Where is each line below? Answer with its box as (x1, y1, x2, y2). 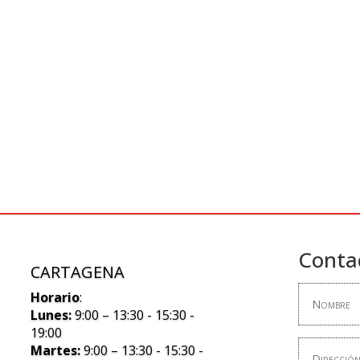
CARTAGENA (31, 261, 125, 284)
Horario (31, 288, 80, 307)
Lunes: (31, 306, 72, 325)
